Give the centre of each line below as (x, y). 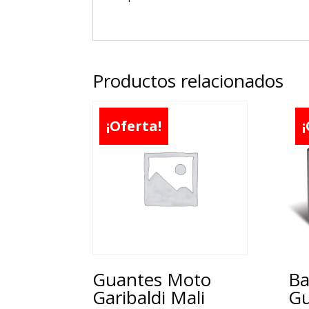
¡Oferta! (134, 126)
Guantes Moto (152, 280)
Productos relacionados (188, 80)
